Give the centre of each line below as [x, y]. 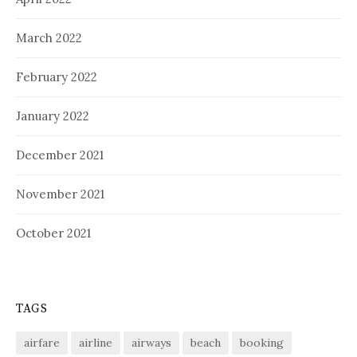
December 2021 [60, 155]
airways [151, 342]
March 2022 [49, 37]
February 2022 [57, 76]
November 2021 [60, 194]
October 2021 [53, 233]
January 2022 [53, 116]
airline [96, 342]
